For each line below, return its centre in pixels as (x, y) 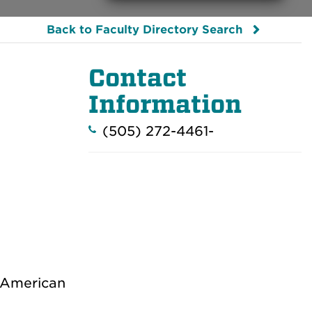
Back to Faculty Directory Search (145, 29)
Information (165, 104)
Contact (138, 78)
